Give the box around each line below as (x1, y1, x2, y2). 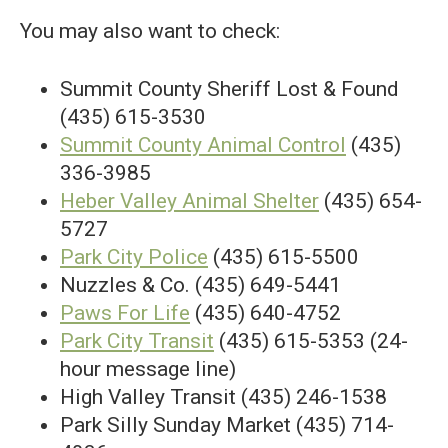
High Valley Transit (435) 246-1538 (60, 385, 387, 409)
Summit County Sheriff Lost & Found (60, 77, 399, 101)
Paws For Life (60, 301, 190, 325)
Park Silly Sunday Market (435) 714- (60, 413, 394, 437)
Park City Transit (60, 329, 214, 353)
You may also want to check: (20, 19, 280, 43)
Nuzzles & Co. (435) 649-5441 (60, 273, 341, 297)
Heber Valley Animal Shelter (60, 189, 319, 213)
